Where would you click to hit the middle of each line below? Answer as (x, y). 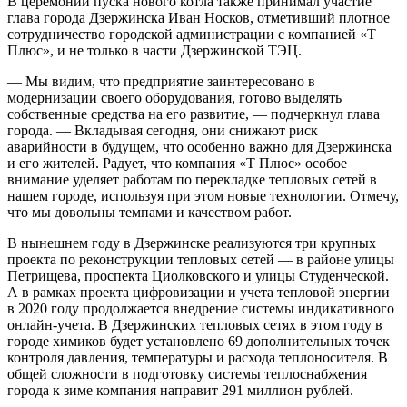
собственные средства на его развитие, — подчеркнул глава (194, 114)
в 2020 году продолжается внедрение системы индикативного (201, 309)
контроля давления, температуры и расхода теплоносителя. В (198, 358)
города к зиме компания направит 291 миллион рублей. (180, 391)
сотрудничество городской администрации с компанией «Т (192, 35)
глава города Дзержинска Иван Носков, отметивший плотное (199, 18)
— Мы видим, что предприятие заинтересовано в (161, 82)
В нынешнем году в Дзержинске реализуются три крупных (192, 243)
